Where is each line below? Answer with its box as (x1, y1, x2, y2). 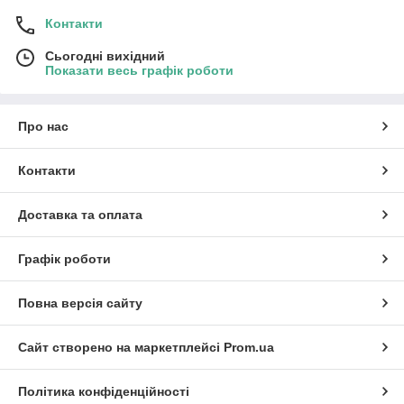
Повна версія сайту (18, 296, 142, 311)
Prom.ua (224, 340, 274, 355)
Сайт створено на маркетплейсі (18, 340, 224, 355)
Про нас (18, 119, 69, 134)
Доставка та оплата (18, 207, 142, 223)
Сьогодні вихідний (45, 49, 165, 64)
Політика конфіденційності (18, 384, 189, 399)
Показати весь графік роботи (45, 63, 234, 78)
